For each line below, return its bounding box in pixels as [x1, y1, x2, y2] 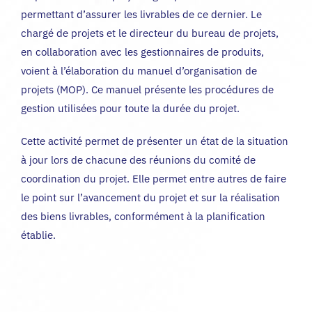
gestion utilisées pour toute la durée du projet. [21, 101, 240, 115]
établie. [21, 228, 56, 242]
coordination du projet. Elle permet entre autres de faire [21, 171, 286, 185]
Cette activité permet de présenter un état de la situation [21, 134, 288, 148]
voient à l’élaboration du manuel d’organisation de [21, 63, 257, 77]
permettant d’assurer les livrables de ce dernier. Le [21, 7, 262, 21]
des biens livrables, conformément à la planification [21, 209, 265, 223]
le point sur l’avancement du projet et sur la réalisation [21, 190, 280, 204]
